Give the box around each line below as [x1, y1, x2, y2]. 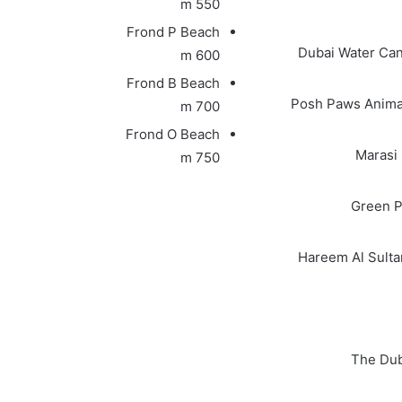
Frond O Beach [125, 125, 220, 143]
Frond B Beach [126, 74, 220, 92]
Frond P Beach [126, 22, 220, 40]
